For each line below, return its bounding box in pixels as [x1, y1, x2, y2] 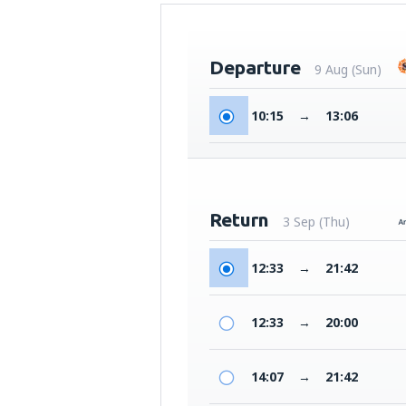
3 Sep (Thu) [283, 213, 350, 230]
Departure [209, 56, 301, 78]
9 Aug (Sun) [314, 61, 382, 78]
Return [209, 208, 269, 230]
